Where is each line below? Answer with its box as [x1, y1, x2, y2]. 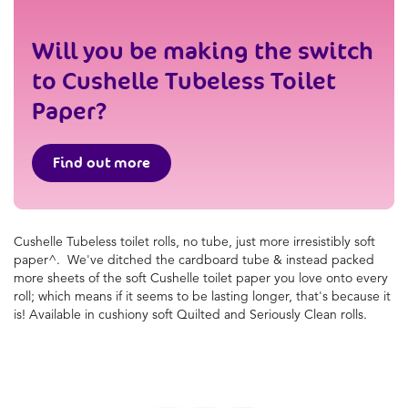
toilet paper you [199, 269, 299, 286]
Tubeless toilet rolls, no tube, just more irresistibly [63, 232, 354, 250]
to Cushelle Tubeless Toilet [32, 65, 336, 96]
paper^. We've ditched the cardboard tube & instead [14, 250, 331, 268]
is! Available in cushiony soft [14, 305, 177, 322]
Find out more [53, 152, 150, 172]
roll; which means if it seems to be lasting [14, 287, 252, 304]
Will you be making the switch [32, 35, 373, 66]
